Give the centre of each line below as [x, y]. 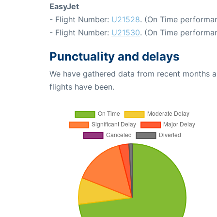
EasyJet [64, 6]
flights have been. [82, 86]
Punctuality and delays [114, 56]
